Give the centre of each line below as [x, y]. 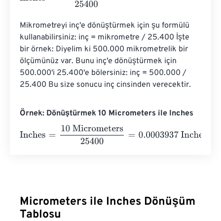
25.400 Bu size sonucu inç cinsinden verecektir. [105, 85]
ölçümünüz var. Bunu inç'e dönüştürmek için [99, 61]
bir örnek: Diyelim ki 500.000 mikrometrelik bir [105, 50]
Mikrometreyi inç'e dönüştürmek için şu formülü [106, 26]
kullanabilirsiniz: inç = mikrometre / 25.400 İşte [106, 38]
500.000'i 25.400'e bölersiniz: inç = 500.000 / [104, 73]
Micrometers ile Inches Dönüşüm [108, 202]
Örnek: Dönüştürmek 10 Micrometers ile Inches [107, 114]
